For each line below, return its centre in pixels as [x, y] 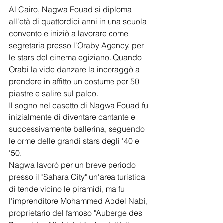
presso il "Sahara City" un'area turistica [78, 176]
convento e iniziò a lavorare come [70, 33]
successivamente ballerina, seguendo [78, 129]
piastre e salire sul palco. [54, 93]
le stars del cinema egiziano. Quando [76, 57]
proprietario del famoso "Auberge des [77, 212]
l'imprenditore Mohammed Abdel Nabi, [79, 200]
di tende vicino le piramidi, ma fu [68, 188]
